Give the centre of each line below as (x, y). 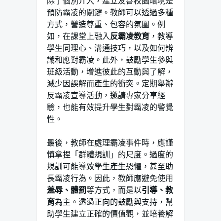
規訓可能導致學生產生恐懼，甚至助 (110, 166)
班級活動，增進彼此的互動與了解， (110, 72)
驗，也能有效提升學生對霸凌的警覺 (110, 107)
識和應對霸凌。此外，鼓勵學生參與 (110, 60)
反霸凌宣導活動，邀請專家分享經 (106, 95)
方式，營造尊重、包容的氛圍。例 (106, 24)
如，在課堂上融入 (78, 36)
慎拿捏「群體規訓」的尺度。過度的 (110, 154)
